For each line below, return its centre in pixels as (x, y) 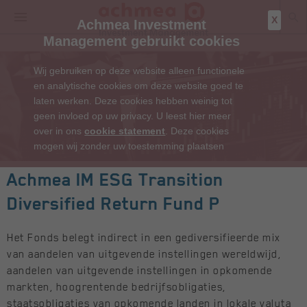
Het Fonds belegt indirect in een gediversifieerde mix (144, 238)
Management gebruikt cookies (142, 41)
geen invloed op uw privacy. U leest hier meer (133, 116)
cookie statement (125, 131)
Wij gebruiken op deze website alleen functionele (139, 71)
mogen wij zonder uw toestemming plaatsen (129, 146)
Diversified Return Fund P (113, 204)
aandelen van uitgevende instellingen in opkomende (140, 271)
